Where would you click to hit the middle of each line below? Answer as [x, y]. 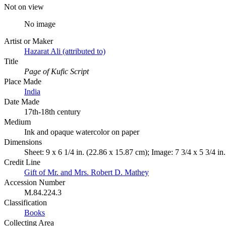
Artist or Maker [29, 41]
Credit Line [22, 162]
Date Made [22, 101]
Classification [25, 202]
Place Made [23, 81]
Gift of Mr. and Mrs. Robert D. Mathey [87, 172]
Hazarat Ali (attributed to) [65, 51]
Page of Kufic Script [56, 71]
